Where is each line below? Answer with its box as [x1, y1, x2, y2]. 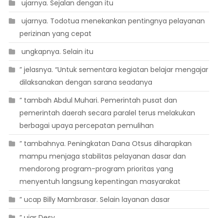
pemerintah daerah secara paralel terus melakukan [19, 108, 195, 118]
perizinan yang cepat [19, 29, 91, 39]
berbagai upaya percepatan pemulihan [19, 121, 154, 131]
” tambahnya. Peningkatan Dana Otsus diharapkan [19, 139, 192, 149]
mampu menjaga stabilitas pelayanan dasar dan [19, 151, 186, 162]
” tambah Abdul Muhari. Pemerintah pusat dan [19, 95, 177, 106]
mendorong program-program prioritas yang [19, 164, 173, 174]
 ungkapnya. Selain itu [19, 47, 93, 57]
